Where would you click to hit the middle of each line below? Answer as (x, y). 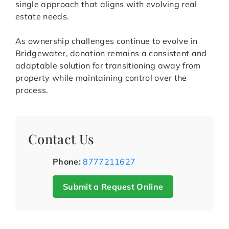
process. (32, 90)
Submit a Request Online (113, 187)
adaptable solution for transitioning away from (108, 66)
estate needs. (42, 17)
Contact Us (61, 139)
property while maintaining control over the (101, 78)
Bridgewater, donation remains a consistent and (111, 53)
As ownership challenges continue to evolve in (107, 41)
